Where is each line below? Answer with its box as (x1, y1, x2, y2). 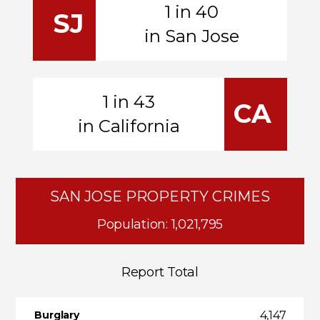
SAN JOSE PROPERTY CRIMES (50, 188, 270, 206)
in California (77, 116, 180, 137)
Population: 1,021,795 (96, 216, 224, 233)
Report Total (121, 264, 199, 281)
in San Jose (144, 26, 239, 47)
